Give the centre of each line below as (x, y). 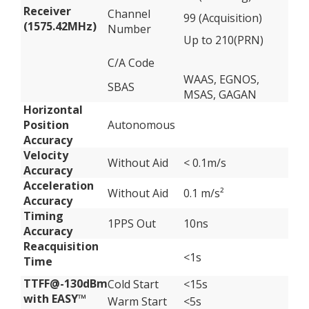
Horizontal (53, 110)
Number (129, 29)
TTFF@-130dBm (66, 283)
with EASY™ (55, 299)
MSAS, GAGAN (220, 94)
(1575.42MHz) (60, 26)
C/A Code (131, 63)
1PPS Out (132, 223)
